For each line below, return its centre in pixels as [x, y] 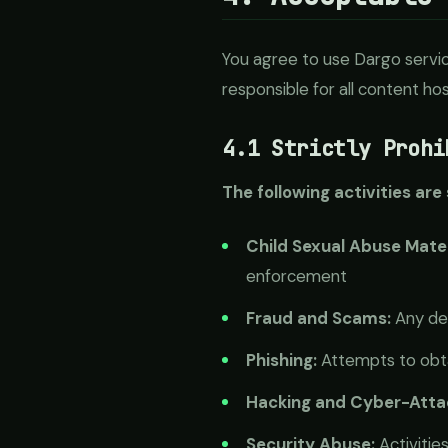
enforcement [296, 276]
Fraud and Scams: [318, 318]
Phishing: [281, 360]
